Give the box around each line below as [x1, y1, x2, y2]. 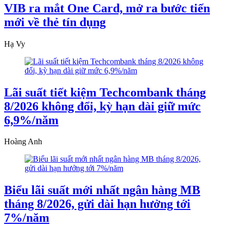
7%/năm [4, 211, 49, 225]
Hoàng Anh [4, 137, 42, 146]
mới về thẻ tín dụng [4, 15, 106, 29]
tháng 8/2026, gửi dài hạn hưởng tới [4, 197, 190, 211]
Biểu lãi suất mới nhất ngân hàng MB [4, 183, 200, 197]
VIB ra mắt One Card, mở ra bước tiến [4, 1, 210, 15]
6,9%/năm [4, 113, 59, 127]
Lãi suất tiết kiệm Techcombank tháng [4, 85, 206, 99]
